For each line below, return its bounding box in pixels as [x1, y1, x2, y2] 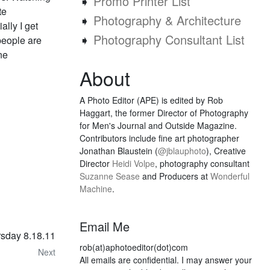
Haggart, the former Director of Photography [80, 107, 248, 119]
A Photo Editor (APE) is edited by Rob [80, 94, 223, 106]
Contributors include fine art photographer [80, 132, 239, 144]
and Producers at [140, 170, 210, 182]
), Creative [206, 145, 246, 157]
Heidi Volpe [112, 157, 155, 169]
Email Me [80, 218, 130, 235]
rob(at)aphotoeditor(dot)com [80, 241, 188, 253]
